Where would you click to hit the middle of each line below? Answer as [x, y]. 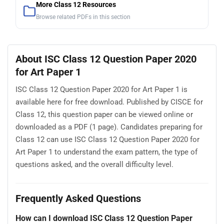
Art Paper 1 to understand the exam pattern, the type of [106, 152]
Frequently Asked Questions [78, 199]
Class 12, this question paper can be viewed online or [104, 114]
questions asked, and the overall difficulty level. [94, 164]
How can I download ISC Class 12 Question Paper [104, 218]
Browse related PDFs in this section [83, 17]
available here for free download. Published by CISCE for [109, 102]
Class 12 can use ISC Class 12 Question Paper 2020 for [107, 139]
